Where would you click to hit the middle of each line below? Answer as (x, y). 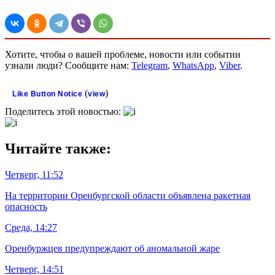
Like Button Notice (47, 94)
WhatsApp (193, 66)
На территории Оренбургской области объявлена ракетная (128, 196)
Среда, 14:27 (31, 228)
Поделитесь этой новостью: (64, 112)
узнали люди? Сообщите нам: (68, 66)
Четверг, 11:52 (34, 175)
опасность (26, 207)
